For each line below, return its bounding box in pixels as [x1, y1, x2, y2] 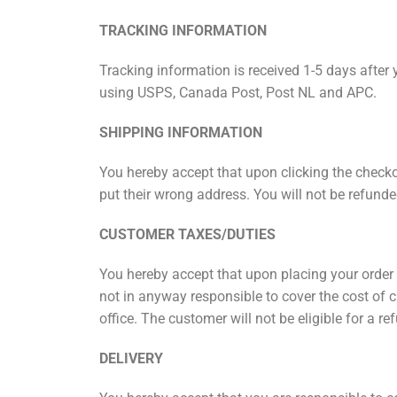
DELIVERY [99, 350, 163, 368]
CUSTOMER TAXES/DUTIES [99, 226, 276, 244]
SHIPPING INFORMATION [99, 124, 262, 142]
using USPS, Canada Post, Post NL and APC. [99, 84, 377, 102]
